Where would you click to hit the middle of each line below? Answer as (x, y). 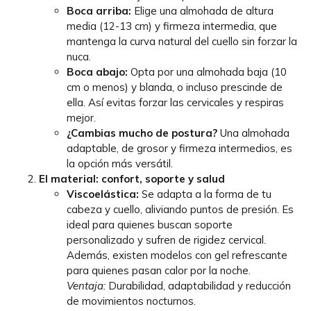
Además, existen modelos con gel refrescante (177, 255)
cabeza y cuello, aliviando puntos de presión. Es (180, 209)
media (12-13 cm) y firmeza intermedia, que (172, 26)
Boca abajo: (97, 72)
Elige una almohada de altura (202, 10)
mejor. (81, 117)
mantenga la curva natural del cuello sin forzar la (182, 41)
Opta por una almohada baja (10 (207, 72)
